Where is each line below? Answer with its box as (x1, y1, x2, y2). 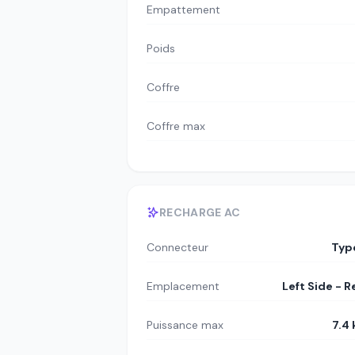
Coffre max (147, 119, 205, 134)
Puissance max (147, 317, 223, 332)
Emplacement (147, 278, 219, 293)
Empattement (147, 2, 220, 17)
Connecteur (147, 239, 208, 254)
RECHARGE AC (159, 204, 241, 219)
